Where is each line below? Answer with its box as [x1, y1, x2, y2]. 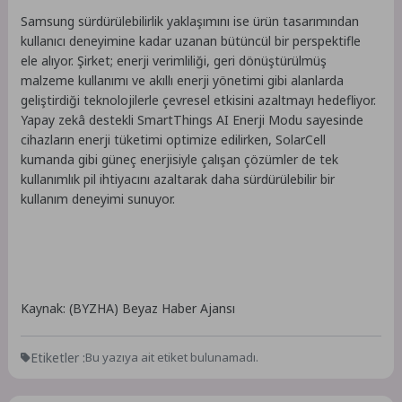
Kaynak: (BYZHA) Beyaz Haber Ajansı [21, 299, 236, 317]
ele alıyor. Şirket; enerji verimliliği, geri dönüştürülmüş [21, 51, 328, 69]
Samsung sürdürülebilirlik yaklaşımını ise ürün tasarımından [21, 12, 360, 30]
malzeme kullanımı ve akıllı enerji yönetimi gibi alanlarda [21, 71, 345, 89]
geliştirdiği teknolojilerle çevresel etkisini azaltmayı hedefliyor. [21, 91, 377, 109]
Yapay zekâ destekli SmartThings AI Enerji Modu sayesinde [21, 110, 364, 128]
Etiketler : [31, 348, 86, 366]
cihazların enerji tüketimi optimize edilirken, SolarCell [21, 130, 327, 148]
